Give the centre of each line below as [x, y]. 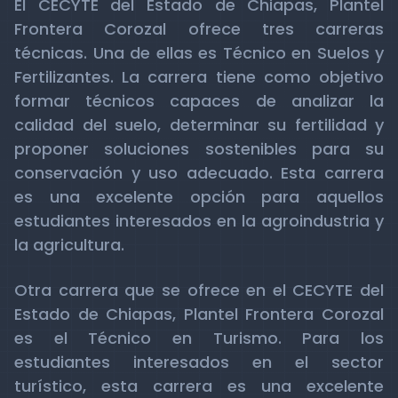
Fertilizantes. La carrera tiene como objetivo [199, 77]
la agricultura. [69, 245]
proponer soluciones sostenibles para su [199, 149]
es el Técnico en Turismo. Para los [199, 338]
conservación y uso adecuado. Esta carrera [199, 173]
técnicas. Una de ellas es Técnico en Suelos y [199, 53]
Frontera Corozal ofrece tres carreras [199, 29]
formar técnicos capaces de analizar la [199, 101]
